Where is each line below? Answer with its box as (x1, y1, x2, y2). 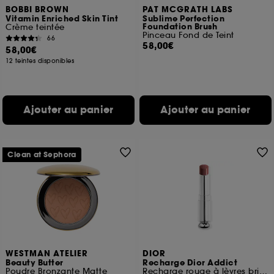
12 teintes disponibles (6, 57, 75, 65)
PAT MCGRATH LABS (143, 4, 234, 15)
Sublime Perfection (143, 13, 225, 24)
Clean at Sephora (7, 150, 76, 160)
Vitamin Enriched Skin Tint (6, 13, 119, 24)
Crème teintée (6, 22, 65, 32)
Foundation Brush (143, 21, 218, 32)
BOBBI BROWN (6, 4, 70, 15)
